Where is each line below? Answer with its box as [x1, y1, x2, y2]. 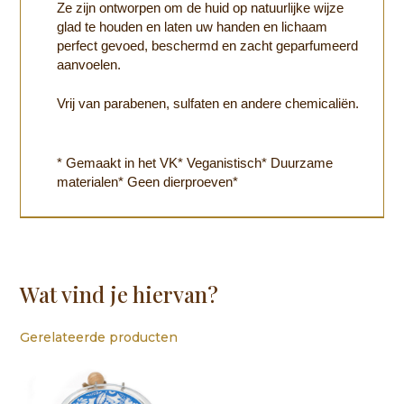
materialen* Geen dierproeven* [57, 174, 243, 190]
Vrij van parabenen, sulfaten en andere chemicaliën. [57, 96, 360, 112]
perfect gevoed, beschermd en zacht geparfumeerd [57, 37, 359, 53]
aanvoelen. [57, 56, 125, 72]
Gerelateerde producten [20, 328, 179, 345]
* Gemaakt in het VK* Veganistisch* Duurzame [57, 155, 334, 171]
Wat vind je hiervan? [20, 279, 219, 308]
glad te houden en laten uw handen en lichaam [57, 18, 328, 34]
